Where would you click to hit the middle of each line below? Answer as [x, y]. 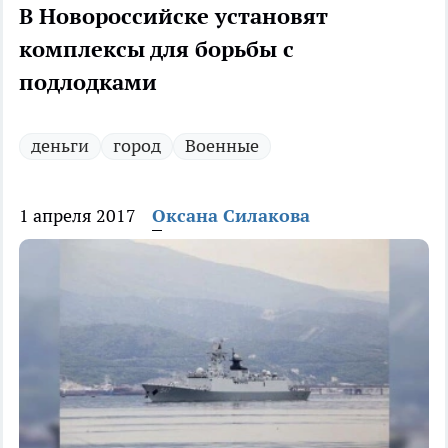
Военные [222, 146]
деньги [60, 146]
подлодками [88, 82]
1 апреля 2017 [77, 216]
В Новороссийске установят [173, 16]
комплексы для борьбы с [156, 49]
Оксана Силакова [231, 216]
